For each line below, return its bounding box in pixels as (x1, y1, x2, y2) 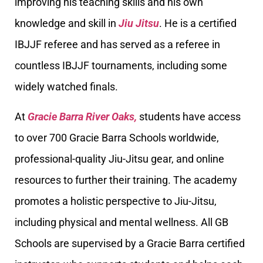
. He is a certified (159, 17, 237, 30)
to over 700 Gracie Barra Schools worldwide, (15, 131, 219, 144)
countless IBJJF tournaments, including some (15, 59, 227, 72)
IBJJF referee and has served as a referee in (15, 38, 220, 51)
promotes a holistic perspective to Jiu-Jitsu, (15, 194, 217, 207)
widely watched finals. (15, 80, 118, 93)
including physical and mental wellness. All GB (15, 215, 228, 228)
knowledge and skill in (15, 17, 119, 30)
